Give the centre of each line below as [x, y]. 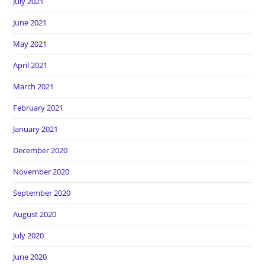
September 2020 [42, 193]
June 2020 [30, 257]
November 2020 [41, 172]
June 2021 [30, 22]
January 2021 [36, 129]
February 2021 [38, 108]
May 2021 [30, 44]
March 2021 [34, 86]
